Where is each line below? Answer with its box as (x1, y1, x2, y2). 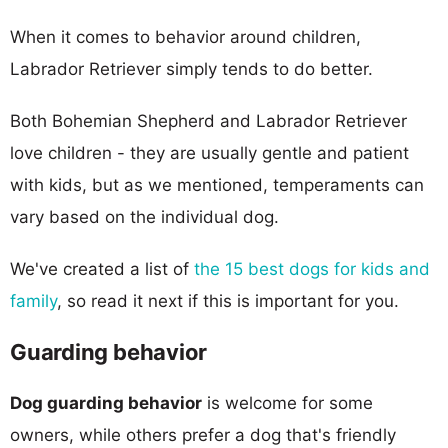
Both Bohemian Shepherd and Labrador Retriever (10, 110, 407, 131)
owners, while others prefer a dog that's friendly (10, 424, 396, 445)
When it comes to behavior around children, (10, 26, 361, 47)
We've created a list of (10, 258, 194, 279)
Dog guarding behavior (10, 392, 202, 413)
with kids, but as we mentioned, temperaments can (10, 174, 424, 195)
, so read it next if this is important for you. (57, 290, 399, 311)
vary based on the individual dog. (10, 206, 279, 227)
